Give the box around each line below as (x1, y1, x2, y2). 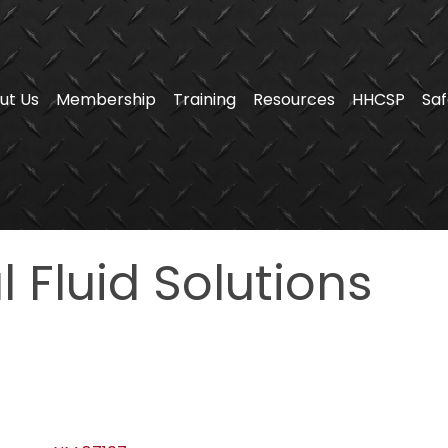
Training (173, 87, 237, 111)
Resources (253, 87, 336, 111)
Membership (56, 87, 157, 111)
